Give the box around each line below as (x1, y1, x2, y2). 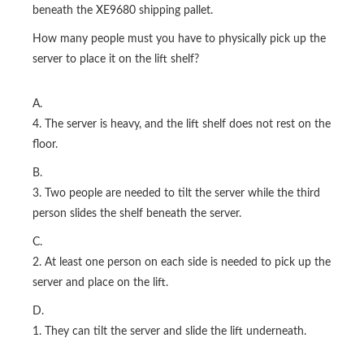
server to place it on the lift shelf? (32, 54, 199, 66)
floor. (32, 139, 58, 151)
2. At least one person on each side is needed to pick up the (32, 257, 331, 269)
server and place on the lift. (32, 277, 168, 289)
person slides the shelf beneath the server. (32, 208, 241, 220)
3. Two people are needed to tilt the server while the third (32, 188, 320, 200)
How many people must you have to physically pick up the (32, 33, 326, 45)
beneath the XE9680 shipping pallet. (32, 5, 213, 17)
